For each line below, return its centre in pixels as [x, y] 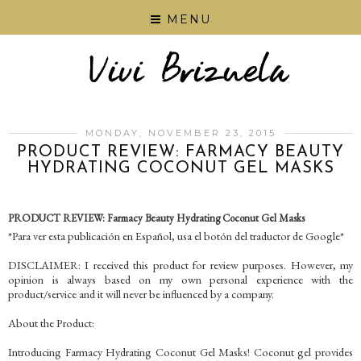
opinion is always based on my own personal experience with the [180, 280]
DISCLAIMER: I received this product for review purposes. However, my [180, 265]
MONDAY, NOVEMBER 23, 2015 [180, 133]
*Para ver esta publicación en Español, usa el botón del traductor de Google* [176, 236]
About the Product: [51, 323]
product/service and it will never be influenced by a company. [141, 294]
